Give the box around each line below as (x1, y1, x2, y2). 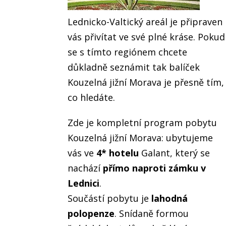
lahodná (151, 192, 188, 205)
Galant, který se (141, 147, 210, 159)
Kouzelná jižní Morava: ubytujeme (68, 132, 213, 144)
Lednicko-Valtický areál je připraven (68, 16, 223, 28)
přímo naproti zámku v (103, 162, 206, 175)
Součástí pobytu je (68, 192, 152, 205)
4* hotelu (94, 147, 142, 159)
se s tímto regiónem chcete (68, 46, 188, 59)
